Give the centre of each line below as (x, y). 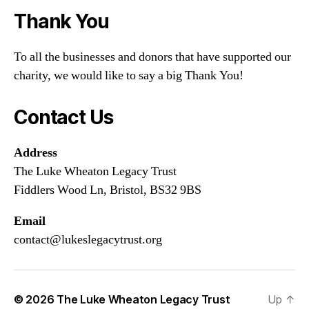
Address (36, 152)
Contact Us (63, 117)
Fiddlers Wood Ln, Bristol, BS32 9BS (108, 190)
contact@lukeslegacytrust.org (88, 239)
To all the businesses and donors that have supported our (152, 57)
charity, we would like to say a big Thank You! (129, 75)
